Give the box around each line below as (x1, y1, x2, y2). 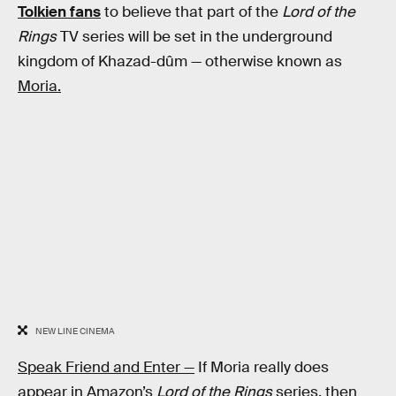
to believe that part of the (101, 3, 282, 22)
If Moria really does (194, 357, 329, 377)
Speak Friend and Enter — (18, 357, 194, 377)
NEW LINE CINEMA (34, 325, 115, 338)
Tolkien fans (18, 3, 101, 22)
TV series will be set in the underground (57, 27, 332, 47)
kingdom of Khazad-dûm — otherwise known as (18, 52, 342, 72)
